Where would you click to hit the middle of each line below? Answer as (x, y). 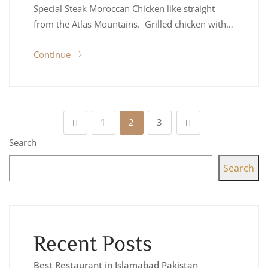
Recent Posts (93, 242)
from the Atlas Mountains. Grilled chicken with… (133, 24)
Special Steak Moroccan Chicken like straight (124, 8)
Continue (53, 54)
